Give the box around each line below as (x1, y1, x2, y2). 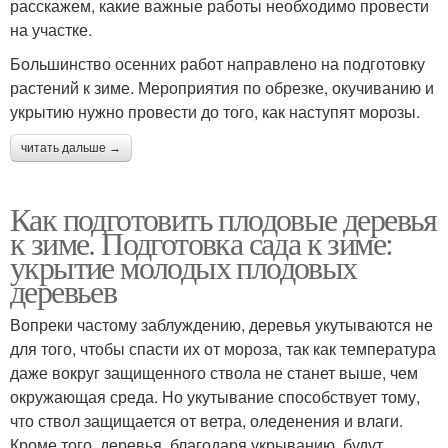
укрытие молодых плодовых (10, 245, 357, 288)
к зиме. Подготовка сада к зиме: (10, 221, 393, 264)
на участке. (10, 18, 92, 41)
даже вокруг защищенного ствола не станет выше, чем (10, 361, 418, 384)
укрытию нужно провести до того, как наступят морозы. (10, 100, 420, 123)
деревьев (10, 269, 117, 312)
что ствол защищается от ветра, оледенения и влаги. (10, 409, 403, 432)
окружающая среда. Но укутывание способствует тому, (10, 385, 420, 408)
